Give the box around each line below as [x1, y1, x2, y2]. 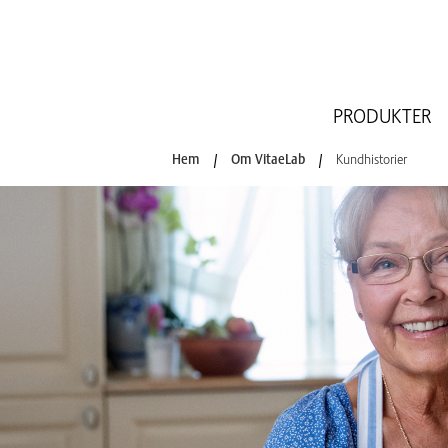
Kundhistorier [336, 149, 407, 168]
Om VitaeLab [231, 149, 305, 168]
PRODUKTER [332, 104, 431, 130]
